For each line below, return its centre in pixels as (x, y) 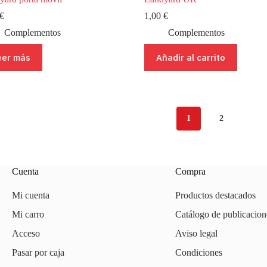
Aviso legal (196, 233)
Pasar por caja (38, 252)
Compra (190, 171)
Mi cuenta (30, 195)
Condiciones (198, 252)
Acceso (26, 233)
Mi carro (28, 214)
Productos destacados (215, 195)
